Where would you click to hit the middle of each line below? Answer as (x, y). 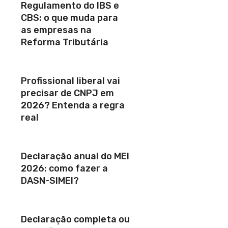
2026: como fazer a (64, 168)
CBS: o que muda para (69, 18)
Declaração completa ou (75, 219)
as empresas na (56, 30)
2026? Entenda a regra (73, 105)
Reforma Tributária (65, 42)
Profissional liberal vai (70, 81)
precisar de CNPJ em (67, 93)
